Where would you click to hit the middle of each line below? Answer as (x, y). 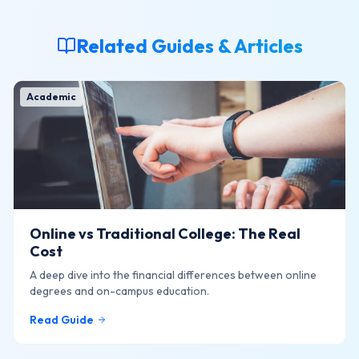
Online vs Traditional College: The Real (165, 234)
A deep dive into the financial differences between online (173, 275)
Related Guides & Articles (189, 46)
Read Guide (62, 320)
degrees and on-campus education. (119, 291)
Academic (51, 97)
